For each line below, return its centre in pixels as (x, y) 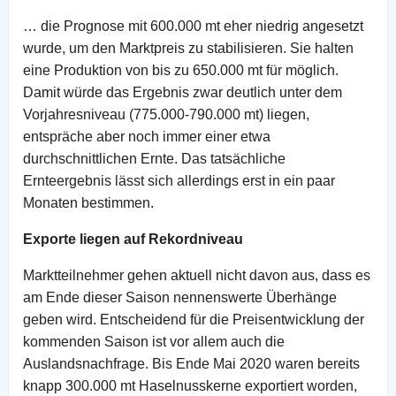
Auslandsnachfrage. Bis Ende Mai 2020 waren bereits (191, 363)
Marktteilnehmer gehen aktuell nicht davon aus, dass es (197, 275)
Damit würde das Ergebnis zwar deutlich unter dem (183, 92)
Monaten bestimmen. (90, 202)
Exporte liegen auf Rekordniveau (133, 239)
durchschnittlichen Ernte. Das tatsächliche (154, 158)
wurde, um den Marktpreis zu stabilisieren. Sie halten (188, 48)
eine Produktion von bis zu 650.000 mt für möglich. (181, 70)
